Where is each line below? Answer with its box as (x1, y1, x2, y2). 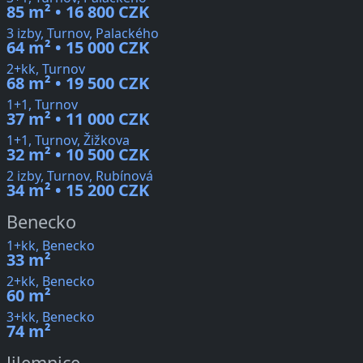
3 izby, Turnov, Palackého (6, 24, 159, 43)
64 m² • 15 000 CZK (6, 36, 149, 59)
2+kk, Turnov (6, 60, 85, 79)
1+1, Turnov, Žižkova (6, 131, 130, 150)
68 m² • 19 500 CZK (6, 72, 149, 95)
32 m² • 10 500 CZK (6, 143, 149, 166)
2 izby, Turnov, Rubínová (6, 167, 153, 186)
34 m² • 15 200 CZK (6, 179, 149, 202)
